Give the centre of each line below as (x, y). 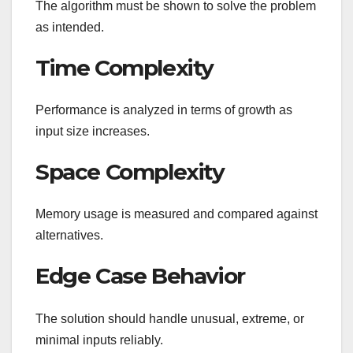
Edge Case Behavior (140, 276)
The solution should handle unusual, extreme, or (170, 318)
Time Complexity (124, 67)
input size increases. (93, 132)
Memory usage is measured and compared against (176, 214)
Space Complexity (130, 172)
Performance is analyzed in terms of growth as (164, 110)
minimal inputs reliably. (99, 340)
